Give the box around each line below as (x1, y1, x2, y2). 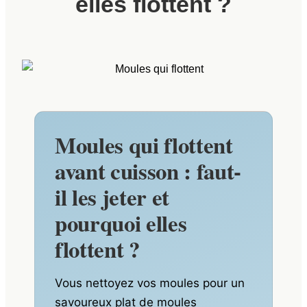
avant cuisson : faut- (55, 154, 242, 188)
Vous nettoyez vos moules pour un (55, 275, 245, 290)
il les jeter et (55, 180, 170, 214)
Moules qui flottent (55, 128, 233, 162)
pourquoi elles (55, 206, 187, 240)
